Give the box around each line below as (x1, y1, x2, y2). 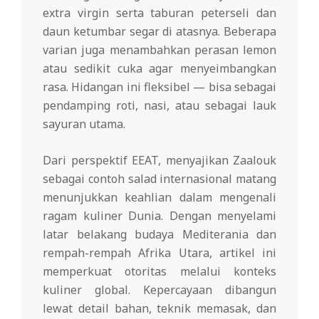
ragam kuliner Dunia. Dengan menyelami (43, 207, 276, 224)
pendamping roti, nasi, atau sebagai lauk (43, 97, 276, 113)
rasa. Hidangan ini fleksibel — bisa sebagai (43, 78, 276, 95)
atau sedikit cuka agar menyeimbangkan (43, 60, 276, 76)
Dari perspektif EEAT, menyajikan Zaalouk (43, 152, 276, 168)
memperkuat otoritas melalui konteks (43, 263, 276, 279)
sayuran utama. (43, 115, 125, 132)
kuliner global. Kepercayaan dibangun (43, 281, 276, 298)
